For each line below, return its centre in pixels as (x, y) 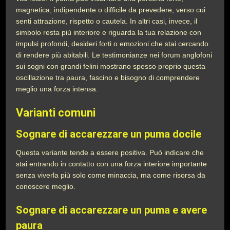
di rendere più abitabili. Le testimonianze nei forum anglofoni (114, 55)
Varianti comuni (56, 113)
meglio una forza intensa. (58, 89)
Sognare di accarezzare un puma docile (109, 134)
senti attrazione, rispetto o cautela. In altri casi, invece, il (107, 21)
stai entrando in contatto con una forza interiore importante (112, 164)
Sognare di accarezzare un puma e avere (112, 210)
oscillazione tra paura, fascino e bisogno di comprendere (108, 78)
